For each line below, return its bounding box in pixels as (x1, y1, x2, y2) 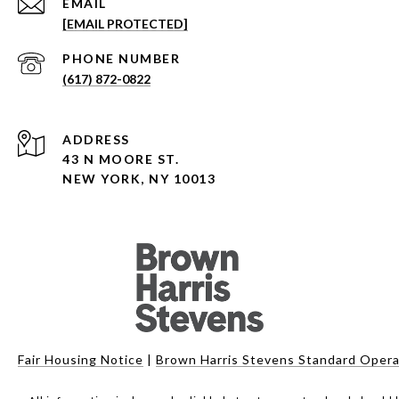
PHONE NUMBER (62, 50, 180, 66)
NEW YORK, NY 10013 (62, 170, 216, 186)
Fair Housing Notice (18, 351, 143, 367)
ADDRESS (62, 131, 130, 147)
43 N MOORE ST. (62, 151, 179, 167)
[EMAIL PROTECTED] (62, 15, 188, 31)
